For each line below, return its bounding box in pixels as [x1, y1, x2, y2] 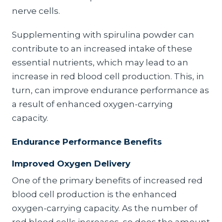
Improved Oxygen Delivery [12, 159, 130, 168]
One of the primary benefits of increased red [12, 175, 203, 185]
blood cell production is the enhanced [12, 189, 177, 199]
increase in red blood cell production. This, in [12, 71, 204, 81]
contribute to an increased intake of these [12, 44, 192, 54]
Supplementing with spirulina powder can [12, 30, 194, 40]
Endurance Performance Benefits [12, 137, 162, 147]
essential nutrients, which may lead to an [12, 57, 188, 67]
